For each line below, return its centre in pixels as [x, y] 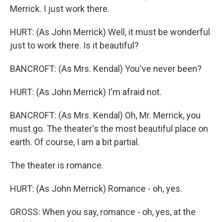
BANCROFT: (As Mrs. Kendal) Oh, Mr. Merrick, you [105, 115]
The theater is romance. [57, 165]
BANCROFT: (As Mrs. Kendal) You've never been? [106, 69]
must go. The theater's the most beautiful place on [109, 129]
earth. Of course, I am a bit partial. [75, 142]
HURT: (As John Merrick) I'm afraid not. [86, 92]
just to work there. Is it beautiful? [74, 45]
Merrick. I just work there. [60, 9]
